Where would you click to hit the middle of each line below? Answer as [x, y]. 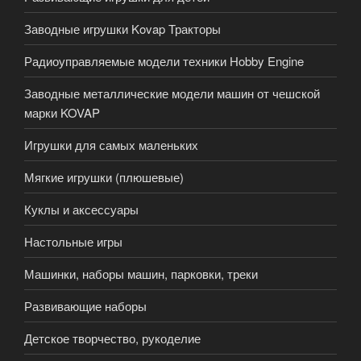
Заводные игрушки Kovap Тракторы [122, 28]
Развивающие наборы [85, 305]
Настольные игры [73, 241]
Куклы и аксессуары [81, 209]
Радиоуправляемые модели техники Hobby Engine [164, 60]
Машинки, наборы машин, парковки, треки [141, 273]
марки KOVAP [62, 112]
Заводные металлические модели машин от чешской [172, 93]
